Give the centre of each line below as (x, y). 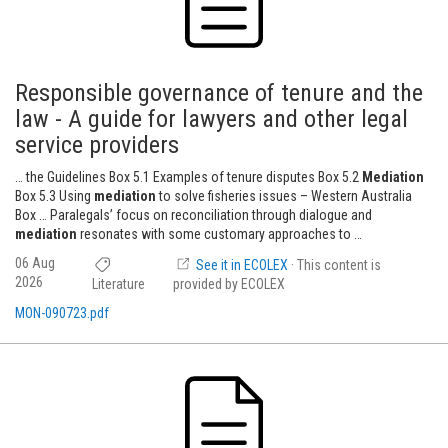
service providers (97, 145)
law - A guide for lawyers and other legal (211, 119)
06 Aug (35, 263)
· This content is (336, 265)
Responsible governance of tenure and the (219, 93)
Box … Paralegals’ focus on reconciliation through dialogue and (193, 215)
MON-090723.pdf (62, 313)
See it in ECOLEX (242, 265)
